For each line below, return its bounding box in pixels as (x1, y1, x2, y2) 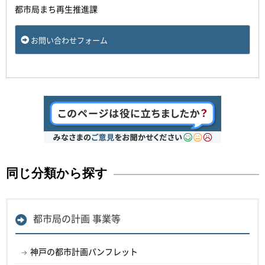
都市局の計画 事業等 (33, 211, 121, 226)
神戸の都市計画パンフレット (30, 245, 138, 258)
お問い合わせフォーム (31, 34, 108, 46)
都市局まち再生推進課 (15, 3, 106, 15)
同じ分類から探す (6, 166, 108, 181)
